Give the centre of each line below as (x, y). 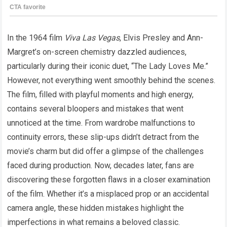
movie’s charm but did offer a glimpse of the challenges (106, 151)
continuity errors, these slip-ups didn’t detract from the (103, 137)
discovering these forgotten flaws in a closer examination (109, 179)
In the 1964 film (36, 37)
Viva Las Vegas (92, 37)
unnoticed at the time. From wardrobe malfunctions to (101, 123)
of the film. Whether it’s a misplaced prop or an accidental (108, 194)
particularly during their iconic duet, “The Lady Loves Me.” (108, 66)
